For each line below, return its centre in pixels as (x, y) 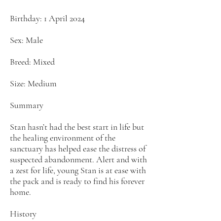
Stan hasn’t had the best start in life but (77, 127)
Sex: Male (26, 40)
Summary (27, 105)
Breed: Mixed (32, 62)
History (23, 214)
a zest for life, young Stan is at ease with (78, 170)
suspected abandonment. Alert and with (78, 159)
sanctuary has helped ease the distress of (78, 148)
